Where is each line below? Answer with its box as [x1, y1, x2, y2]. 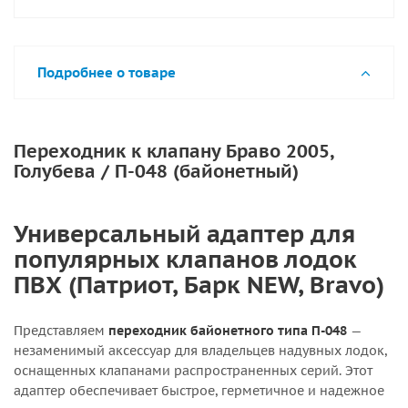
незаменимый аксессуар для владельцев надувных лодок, [14, 342, 387, 359]
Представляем [14, 322, 108, 339]
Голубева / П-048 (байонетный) [14, 159, 299, 183]
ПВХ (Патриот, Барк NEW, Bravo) [14, 269, 384, 300]
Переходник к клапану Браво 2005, [14, 139, 333, 163]
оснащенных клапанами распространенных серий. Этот [14, 362, 372, 379]
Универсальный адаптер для [14, 218, 355, 249]
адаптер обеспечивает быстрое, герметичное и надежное [14, 382, 384, 399]
